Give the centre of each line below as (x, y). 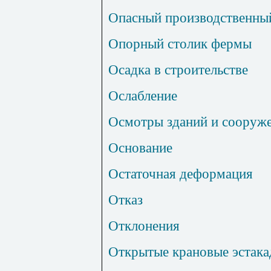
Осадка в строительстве (178, 70)
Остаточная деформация (181, 174)
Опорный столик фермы (180, 44)
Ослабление (143, 96)
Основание (140, 148)
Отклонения (144, 226)
